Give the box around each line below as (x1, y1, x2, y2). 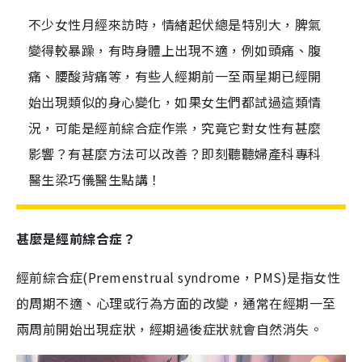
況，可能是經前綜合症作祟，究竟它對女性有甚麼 (28, 118, 322, 137)
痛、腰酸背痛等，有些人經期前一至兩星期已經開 (28, 66, 322, 86)
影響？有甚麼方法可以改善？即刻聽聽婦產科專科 (28, 144, 322, 163)
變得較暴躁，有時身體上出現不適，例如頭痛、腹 (28, 40, 322, 60)
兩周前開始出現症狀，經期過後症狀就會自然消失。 (16, 319, 323, 339)
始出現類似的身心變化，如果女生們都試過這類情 (28, 92, 322, 112)
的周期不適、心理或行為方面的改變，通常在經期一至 (16, 293, 336, 313)
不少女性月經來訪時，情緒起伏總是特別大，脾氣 (28, 15, 322, 34)
